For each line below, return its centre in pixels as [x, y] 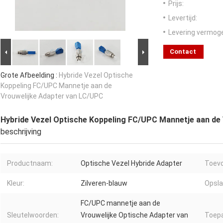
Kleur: [16, 183]
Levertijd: [183, 18]
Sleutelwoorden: [33, 215]
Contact [183, 52]
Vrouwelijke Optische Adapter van [134, 215]
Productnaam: [30, 164]
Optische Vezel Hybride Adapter [131, 164]
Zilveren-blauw [104, 183]
